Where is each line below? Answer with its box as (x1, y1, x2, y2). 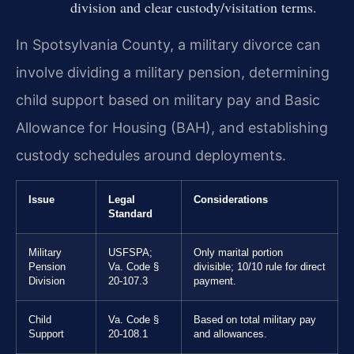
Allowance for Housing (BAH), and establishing (16, 119, 328, 136)
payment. (194, 275, 236, 287)
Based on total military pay (194, 314, 316, 326)
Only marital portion (194, 247, 283, 258)
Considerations (194, 194, 268, 205)
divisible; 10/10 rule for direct (194, 261, 326, 273)
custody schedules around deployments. (16, 146, 286, 164)
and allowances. (194, 328, 267, 340)
